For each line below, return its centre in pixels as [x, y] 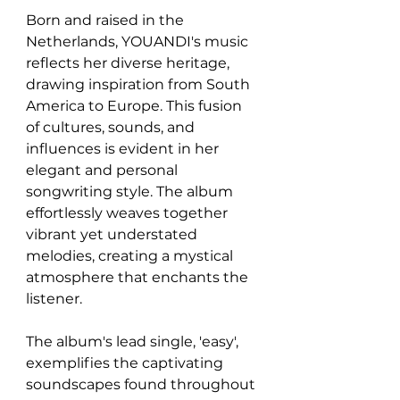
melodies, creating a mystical [131, 255]
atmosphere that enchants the [139, 277]
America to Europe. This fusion [136, 105]
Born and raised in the [107, 20]
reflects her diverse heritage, [129, 62]
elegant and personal [104, 170]
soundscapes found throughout [142, 384]
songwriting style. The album [131, 191]
